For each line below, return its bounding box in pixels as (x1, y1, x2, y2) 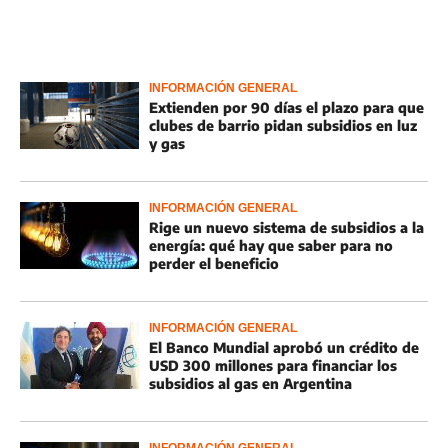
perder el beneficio (149, 255, 279, 272)
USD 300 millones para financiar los (149, 357, 397, 374)
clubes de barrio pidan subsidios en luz (149, 117, 417, 134)
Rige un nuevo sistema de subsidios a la (149, 219, 424, 236)
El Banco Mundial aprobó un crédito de (149, 339, 419, 356)
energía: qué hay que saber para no (149, 237, 393, 254)
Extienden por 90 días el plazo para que (149, 99, 424, 116)
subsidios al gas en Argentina (149, 375, 352, 392)
